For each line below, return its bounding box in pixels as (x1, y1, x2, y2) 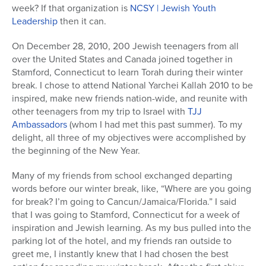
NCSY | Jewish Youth (128, 1, 216, 15)
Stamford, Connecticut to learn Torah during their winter (12, 65, 243, 80)
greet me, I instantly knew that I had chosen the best (12, 247, 229, 261)
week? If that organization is (12, 1, 128, 15)
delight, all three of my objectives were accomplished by (12, 131, 246, 145)
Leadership (12, 14, 58, 28)
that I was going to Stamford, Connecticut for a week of (12, 208, 240, 222)
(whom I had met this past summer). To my (67, 118, 242, 132)
